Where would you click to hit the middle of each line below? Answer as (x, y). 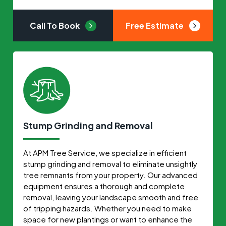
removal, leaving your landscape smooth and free (111, 197)
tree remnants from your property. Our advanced (111, 175)
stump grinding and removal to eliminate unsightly (110, 163)
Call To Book (56, 25)
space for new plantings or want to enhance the (108, 219)
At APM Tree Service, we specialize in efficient (105, 152)
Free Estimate (155, 25)
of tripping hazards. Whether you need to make (108, 208)
